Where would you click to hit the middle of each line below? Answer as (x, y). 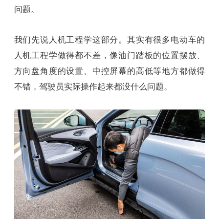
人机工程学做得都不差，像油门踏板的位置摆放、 (109, 55)
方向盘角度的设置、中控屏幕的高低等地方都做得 (109, 71)
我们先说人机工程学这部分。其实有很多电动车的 (109, 40)
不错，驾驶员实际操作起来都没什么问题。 (93, 87)
